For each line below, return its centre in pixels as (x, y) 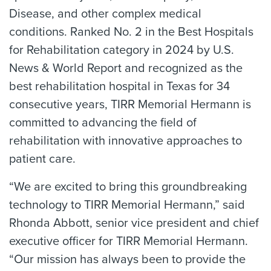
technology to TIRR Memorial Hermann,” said (127, 205)
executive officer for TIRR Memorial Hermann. (129, 241)
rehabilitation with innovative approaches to (126, 141)
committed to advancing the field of (103, 123)
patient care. (42, 159)
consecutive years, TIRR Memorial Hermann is (130, 105)
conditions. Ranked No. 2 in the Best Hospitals (131, 32)
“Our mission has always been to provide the (127, 260)
